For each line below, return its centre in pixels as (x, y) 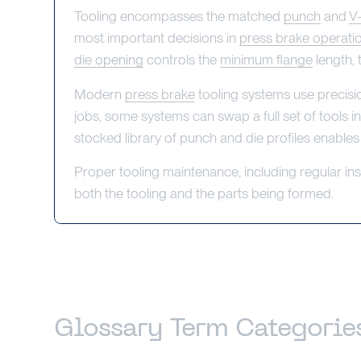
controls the (181, 59)
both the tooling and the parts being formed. (203, 193)
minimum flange (266, 59)
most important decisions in (156, 37)
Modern (99, 93)
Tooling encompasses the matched (178, 15)
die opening (108, 59)
